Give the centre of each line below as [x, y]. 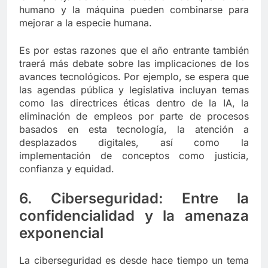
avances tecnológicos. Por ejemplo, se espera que [134, 77]
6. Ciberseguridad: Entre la [134, 199]
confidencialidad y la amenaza [134, 216]
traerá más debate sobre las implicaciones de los [134, 64]
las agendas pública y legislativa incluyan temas [134, 90]
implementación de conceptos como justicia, [134, 156]
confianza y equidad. [67, 169]
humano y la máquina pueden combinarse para [134, 10]
